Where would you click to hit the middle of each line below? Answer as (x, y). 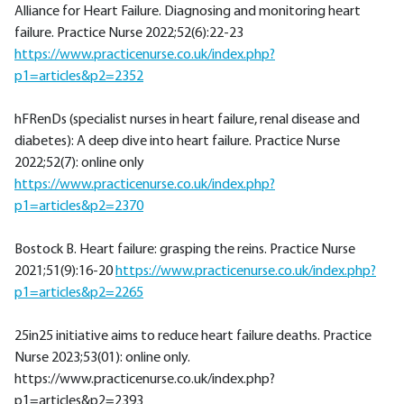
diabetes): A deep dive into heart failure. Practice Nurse (177, 141)
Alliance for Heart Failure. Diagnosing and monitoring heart (188, 11)
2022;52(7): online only (79, 163)
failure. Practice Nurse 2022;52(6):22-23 (129, 33)
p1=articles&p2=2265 (79, 293)
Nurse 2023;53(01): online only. (102, 358)
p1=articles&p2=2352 (79, 76)
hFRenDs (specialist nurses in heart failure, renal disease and (187, 119)
